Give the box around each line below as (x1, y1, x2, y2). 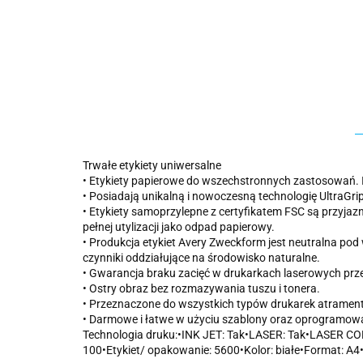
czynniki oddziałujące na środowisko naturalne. (83, 251, 320, 264)
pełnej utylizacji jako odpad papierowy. (83, 220, 275, 233)
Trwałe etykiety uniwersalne (83, 159, 221, 172)
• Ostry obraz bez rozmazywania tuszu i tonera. (83, 282, 320, 295)
